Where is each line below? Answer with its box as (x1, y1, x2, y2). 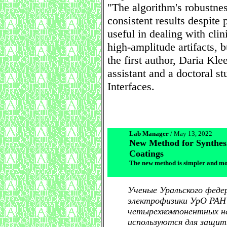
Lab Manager (129, 130, 169, 137)
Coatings (129, 148, 164, 159)
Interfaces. (107, 80, 155, 93)
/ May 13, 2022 (169, 130, 212, 137)
